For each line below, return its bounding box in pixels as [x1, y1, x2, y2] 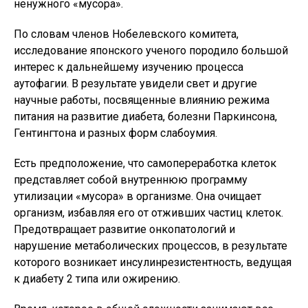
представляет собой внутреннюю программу [14, 173, 247, 186]
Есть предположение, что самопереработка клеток [14, 157, 276, 170]
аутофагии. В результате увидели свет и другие [14, 77, 257, 90]
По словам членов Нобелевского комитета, [14, 27, 239, 41]
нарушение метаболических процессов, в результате [14, 239, 287, 252]
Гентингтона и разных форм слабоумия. [14, 126, 217, 140]
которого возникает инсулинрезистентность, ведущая [14, 256, 291, 269]
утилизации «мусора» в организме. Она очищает [14, 190, 261, 203]
